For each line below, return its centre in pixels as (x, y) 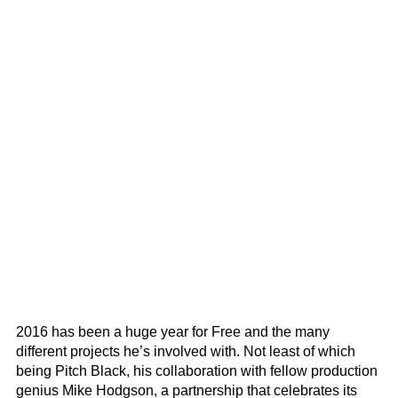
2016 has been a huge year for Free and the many (173, 331)
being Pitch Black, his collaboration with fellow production (197, 370)
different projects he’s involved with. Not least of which (186, 351)
